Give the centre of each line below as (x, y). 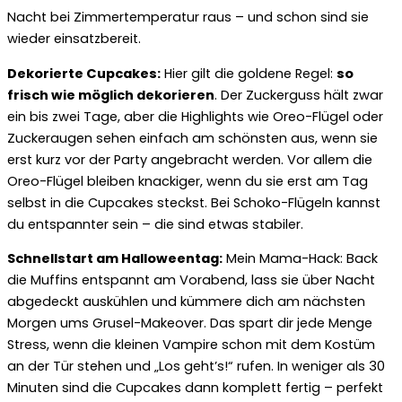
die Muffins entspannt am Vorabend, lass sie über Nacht (191, 280)
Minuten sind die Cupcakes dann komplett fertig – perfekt (195, 388)
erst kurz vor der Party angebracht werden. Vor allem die (190, 159)
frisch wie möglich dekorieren (111, 95)
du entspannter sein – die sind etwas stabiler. (155, 224)
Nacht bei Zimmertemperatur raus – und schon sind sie (188, 17)
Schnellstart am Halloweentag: (115, 259)
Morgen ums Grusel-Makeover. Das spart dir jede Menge (190, 323)
